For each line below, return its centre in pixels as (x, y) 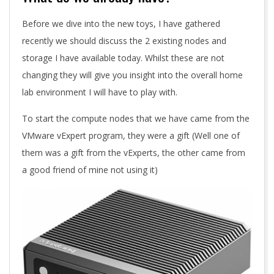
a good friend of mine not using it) (90, 170)
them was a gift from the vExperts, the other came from (134, 153)
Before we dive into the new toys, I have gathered (121, 24)
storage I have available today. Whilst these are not (123, 58)
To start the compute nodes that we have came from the (136, 118)
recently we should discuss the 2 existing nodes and (124, 41)
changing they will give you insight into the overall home (132, 75)
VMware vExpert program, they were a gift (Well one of (131, 135)
